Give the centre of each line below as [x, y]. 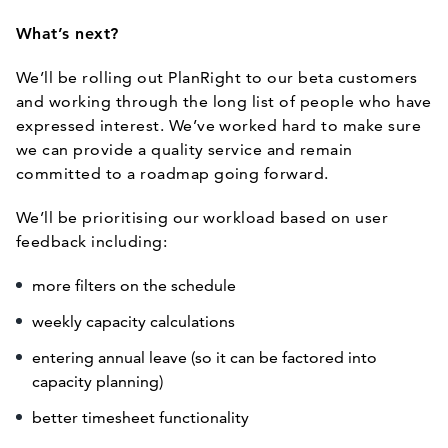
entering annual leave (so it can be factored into [204, 357]
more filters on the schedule [134, 285]
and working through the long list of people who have [224, 101]
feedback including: [92, 241]
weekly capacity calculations [133, 321]
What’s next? [67, 33]
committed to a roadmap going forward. [172, 173]
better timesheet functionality [140, 417]
